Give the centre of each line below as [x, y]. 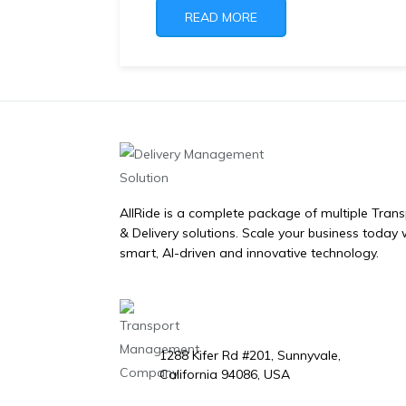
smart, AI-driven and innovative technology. [250, 253]
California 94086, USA [225, 375]
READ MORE [221, 18]
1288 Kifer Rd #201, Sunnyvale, [251, 356]
